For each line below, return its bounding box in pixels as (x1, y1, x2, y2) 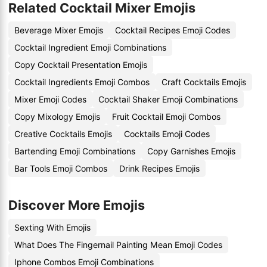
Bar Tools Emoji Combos (14, 163, 107, 173)
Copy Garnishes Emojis (147, 146, 235, 156)
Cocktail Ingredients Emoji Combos (14, 77, 150, 87)
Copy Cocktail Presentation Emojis (14, 60, 147, 70)
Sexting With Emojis (14, 222, 91, 232)
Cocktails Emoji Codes (124, 129, 210, 139)
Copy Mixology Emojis (14, 111, 100, 122)
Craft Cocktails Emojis (162, 77, 246, 87)
